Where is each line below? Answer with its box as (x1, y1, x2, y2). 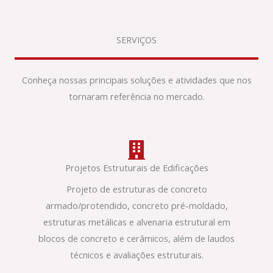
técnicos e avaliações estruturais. (69, 249, 204, 261)
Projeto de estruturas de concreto (66, 183, 207, 196)
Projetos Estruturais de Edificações (65, 161, 208, 174)
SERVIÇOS (116, 33, 157, 46)
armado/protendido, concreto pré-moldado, (45, 199, 228, 212)
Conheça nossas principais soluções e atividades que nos (21, 73, 252, 86)
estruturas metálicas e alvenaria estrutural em (43, 216, 230, 229)
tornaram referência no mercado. (68, 90, 205, 102)
